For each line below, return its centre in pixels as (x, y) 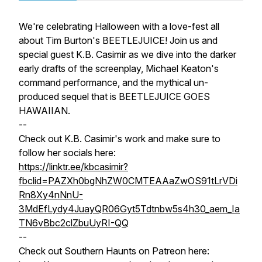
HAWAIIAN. (44, 111)
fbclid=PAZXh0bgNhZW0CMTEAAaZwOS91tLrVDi (128, 181)
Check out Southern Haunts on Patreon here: (114, 251)
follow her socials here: (67, 153)
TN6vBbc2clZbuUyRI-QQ (74, 223)
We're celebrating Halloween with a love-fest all (119, 26)
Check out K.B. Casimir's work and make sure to (120, 139)
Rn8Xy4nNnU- (51, 195)
